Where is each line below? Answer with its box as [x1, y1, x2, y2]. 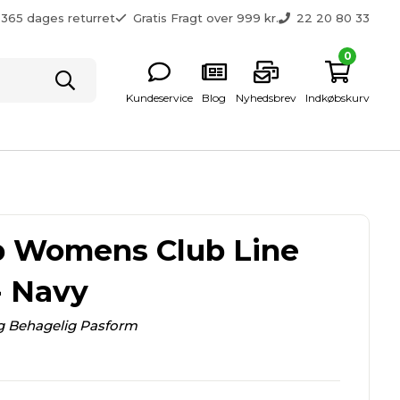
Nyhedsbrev [236, 90, 297, 104]
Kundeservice [126, 90, 194, 104]
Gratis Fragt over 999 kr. [133, 11, 279, 25]
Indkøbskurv [305, 90, 371, 104]
